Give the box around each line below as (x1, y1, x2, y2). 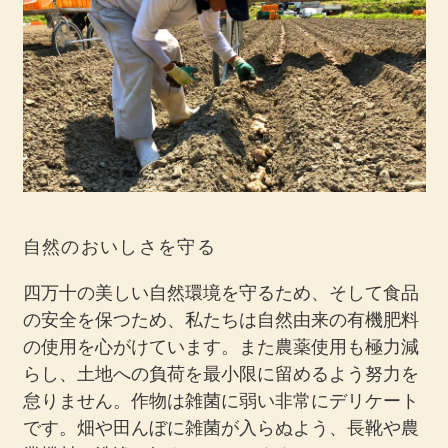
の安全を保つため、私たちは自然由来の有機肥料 (22, 308, 419, 330)
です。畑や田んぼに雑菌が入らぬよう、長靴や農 (22, 416, 419, 438)
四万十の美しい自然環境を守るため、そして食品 (22, 281, 419, 303)
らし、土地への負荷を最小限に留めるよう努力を (22, 362, 419, 384)
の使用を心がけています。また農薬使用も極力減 (22, 335, 419, 357)
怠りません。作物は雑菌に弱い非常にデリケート (22, 389, 419, 411)
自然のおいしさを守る (22, 236, 217, 258)
